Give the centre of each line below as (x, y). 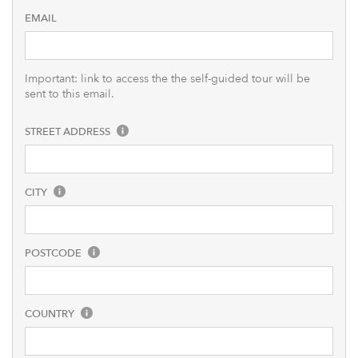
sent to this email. (70, 94)
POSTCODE (54, 253)
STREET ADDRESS (69, 132)
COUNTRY (51, 314)
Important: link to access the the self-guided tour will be (167, 79)
